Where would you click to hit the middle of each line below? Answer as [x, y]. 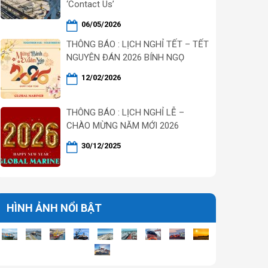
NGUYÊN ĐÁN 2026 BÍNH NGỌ [125, 57]
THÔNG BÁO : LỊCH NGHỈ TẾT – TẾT [138, 44]
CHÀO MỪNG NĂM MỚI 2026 [123, 126]
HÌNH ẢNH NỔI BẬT [54, 208]
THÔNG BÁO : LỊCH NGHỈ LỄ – [125, 112]
